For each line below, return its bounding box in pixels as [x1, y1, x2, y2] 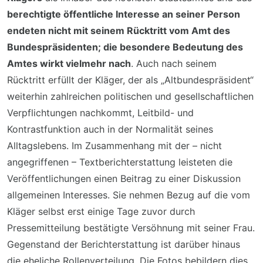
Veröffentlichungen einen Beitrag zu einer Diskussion [7, 173, 241, 184]
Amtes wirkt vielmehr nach [7, 58, 131, 69]
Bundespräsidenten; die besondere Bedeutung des [7, 41, 243, 53]
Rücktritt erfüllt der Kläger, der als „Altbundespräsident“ [7, 74, 254, 86]
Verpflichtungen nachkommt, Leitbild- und [7, 107, 194, 119]
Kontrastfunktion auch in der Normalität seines [7, 123, 213, 135]
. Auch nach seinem [131, 58, 217, 69]
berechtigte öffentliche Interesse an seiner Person [7, 8, 240, 20]
